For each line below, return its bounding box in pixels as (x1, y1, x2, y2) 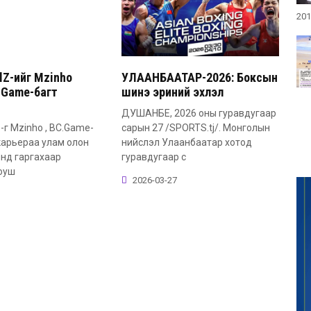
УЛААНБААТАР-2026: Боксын (121, 69, 278, 85)
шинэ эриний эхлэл (121, 84, 224, 99)
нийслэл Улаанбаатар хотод (121, 136, 252, 148)
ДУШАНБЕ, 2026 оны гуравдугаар (121, 107, 276, 119)
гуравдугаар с (121, 151, 186, 162)
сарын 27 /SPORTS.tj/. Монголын (121, 121, 270, 133)
